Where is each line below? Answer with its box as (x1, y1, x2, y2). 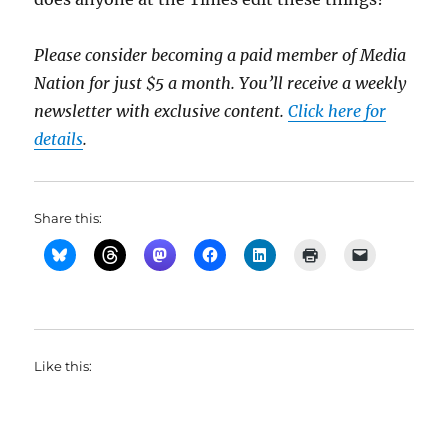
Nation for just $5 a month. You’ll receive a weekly (34, 73, 407, 93)
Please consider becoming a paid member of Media (34, 45, 407, 65)
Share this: (34, 210, 103, 226)
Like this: (34, 358, 93, 374)
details (34, 129, 84, 149)
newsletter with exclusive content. (34, 101, 289, 121)
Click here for (288, 101, 387, 121)
